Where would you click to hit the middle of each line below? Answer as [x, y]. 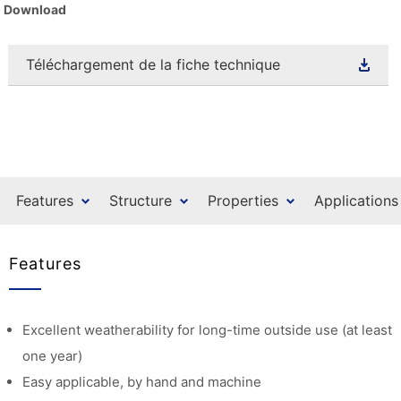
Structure [141, 201]
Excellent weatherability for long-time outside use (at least [207, 330]
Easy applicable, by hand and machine [141, 382]
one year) [52, 356]
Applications [356, 201]
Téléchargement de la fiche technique [153, 65]
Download [35, 10]
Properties [243, 201]
